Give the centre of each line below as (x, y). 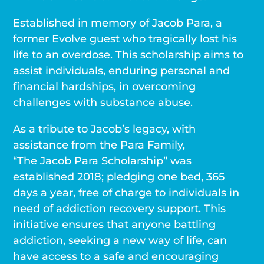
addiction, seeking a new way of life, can (120, 240)
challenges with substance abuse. (103, 103)
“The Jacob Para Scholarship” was (103, 161)
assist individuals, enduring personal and (122, 71)
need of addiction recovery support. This (120, 209)
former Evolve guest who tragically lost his (125, 39)
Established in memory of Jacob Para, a (118, 23)
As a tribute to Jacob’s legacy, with (105, 129)
